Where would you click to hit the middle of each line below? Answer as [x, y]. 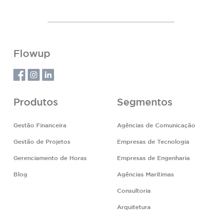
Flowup [32, 54]
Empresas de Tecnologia [153, 142]
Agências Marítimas [145, 174]
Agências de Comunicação [156, 125]
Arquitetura [134, 207]
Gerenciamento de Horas [50, 158]
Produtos [36, 102]
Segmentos [145, 102]
